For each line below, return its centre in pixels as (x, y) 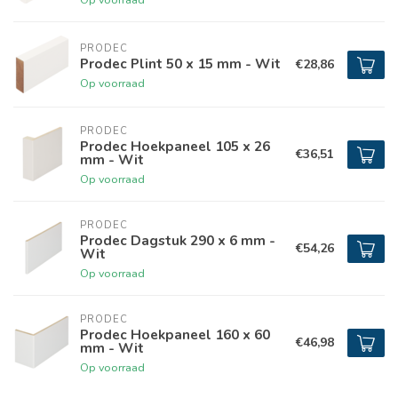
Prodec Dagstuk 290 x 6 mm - (178, 240)
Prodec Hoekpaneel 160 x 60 (175, 334)
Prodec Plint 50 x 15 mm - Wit (180, 63)
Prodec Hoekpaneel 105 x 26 (175, 146)
